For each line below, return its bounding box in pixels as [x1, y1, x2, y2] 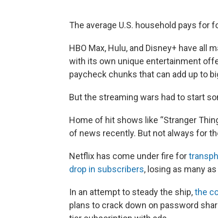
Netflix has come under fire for [69, 151, 189, 162]
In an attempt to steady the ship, [69, 187, 195, 198]
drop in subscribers [69, 164, 144, 175]
